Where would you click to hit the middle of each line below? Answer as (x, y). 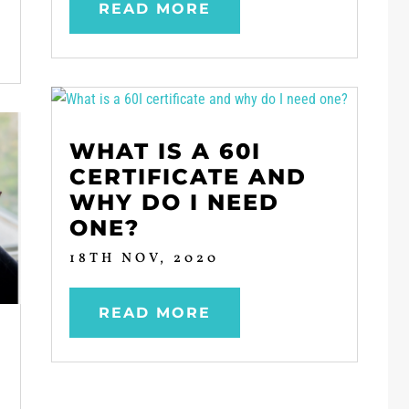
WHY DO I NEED (174, 202)
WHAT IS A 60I (165, 151)
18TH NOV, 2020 (144, 258)
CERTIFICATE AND (188, 176)
